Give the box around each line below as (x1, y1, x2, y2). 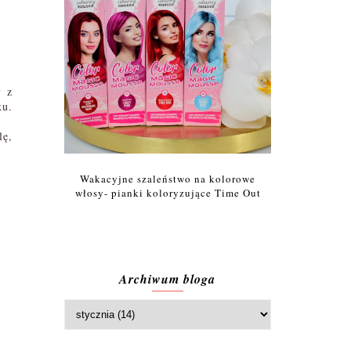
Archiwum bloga (119, 270, 216, 288)
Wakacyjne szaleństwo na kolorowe (80, 171, 255, 186)
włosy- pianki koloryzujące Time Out (74, 185, 261, 200)
